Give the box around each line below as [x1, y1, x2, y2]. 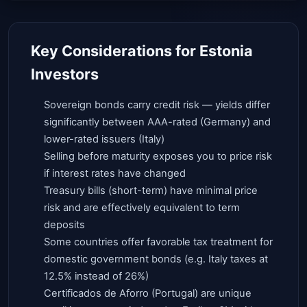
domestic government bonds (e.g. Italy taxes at [44, 252, 269, 265]
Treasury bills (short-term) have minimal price [44, 184, 258, 197]
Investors [31, 64, 99, 83]
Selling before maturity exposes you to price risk [44, 149, 273, 162]
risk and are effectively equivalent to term [44, 201, 241, 214]
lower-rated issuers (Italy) [44, 132, 165, 145]
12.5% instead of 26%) [44, 269, 149, 282]
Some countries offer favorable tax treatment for [44, 235, 273, 248]
